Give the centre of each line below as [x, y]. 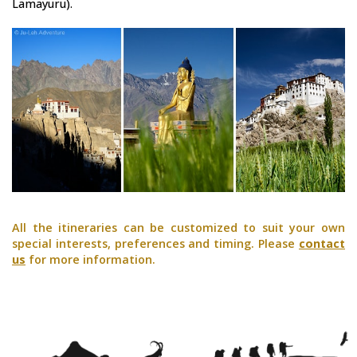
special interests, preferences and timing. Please [155, 243]
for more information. [90, 259]
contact [322, 243]
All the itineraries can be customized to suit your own [178, 228]
